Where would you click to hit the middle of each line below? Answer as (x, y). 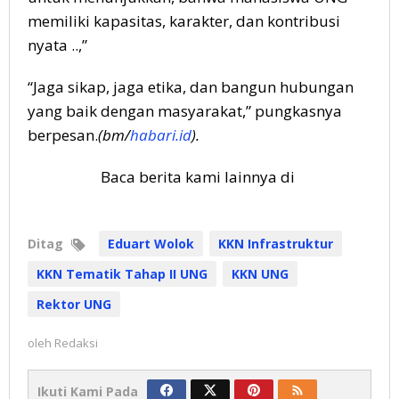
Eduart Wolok (151, 244)
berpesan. (63, 135)
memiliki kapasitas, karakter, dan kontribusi (184, 21)
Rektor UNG (74, 305)
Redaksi (76, 343)
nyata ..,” (57, 45)
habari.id (161, 135)
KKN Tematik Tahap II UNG (122, 274)
